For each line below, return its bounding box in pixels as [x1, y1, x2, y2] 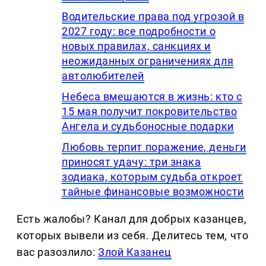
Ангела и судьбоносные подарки [62, 119, 234, 132]
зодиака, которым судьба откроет [62, 170, 243, 183]
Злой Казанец [98, 245, 172, 258]
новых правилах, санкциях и [62, 39, 211, 52]
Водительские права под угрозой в [62, 9, 245, 23]
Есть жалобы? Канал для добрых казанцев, [17, 212, 247, 225]
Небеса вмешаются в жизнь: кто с [62, 90, 242, 103]
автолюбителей [62, 69, 145, 82]
